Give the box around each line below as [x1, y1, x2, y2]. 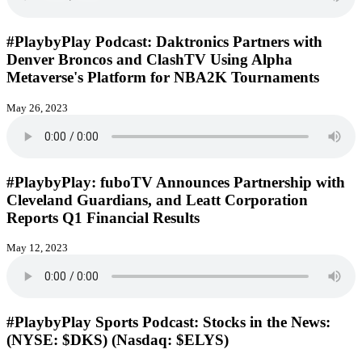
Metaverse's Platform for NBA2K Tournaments [6, 69, 319, 86]
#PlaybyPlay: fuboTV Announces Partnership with [6, 173, 345, 191]
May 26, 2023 [6, 101, 68, 114]
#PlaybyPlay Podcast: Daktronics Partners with [6, 33, 322, 51]
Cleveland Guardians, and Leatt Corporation [6, 191, 308, 208]
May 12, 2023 [6, 242, 68, 255]
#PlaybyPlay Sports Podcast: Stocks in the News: [6, 314, 330, 330]
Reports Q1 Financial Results [6, 208, 200, 226]
